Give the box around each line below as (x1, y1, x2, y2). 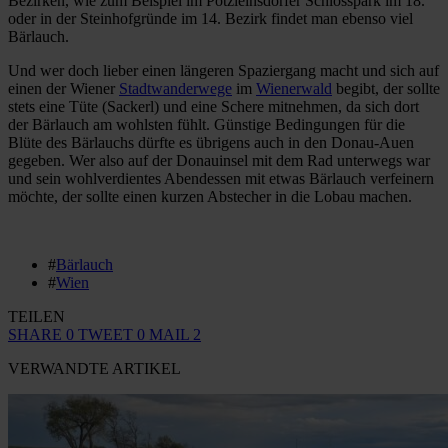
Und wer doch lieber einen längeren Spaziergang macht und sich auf (8, 62, 439, 80)
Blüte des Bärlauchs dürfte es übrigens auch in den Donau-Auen (8, 134, 414, 152)
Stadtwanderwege (119, 80, 232, 98)
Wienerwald (256, 80, 332, 98)
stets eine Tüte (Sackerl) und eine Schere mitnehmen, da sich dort (8, 98, 419, 116)
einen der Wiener (8, 80, 119, 98)
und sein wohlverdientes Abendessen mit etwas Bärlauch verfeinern (8, 170, 434, 188)
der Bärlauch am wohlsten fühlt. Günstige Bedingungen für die (8, 116, 405, 134)
